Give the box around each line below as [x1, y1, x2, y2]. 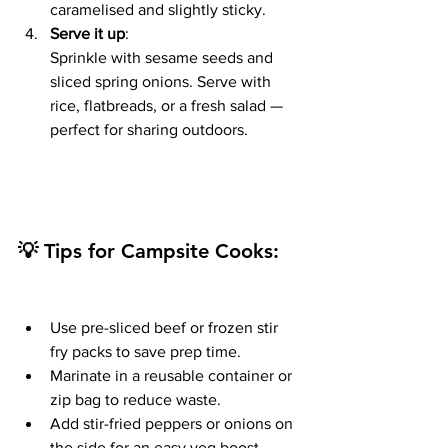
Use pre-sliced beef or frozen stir [50, 319, 282, 337]
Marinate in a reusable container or [50, 367, 296, 385]
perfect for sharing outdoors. [50, 121, 248, 139]
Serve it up [50, 25, 125, 43]
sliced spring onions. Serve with [50, 73, 275, 91]
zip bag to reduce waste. [50, 391, 221, 409]
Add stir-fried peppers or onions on [50, 415, 297, 433]
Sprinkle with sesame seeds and [50, 49, 277, 67]
